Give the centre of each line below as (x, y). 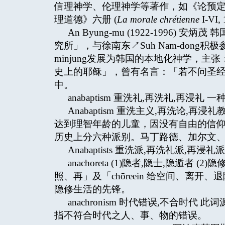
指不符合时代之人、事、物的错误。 (131, 215)
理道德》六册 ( (86, 19)
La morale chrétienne (159, 19)
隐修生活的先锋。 (92, 189)
